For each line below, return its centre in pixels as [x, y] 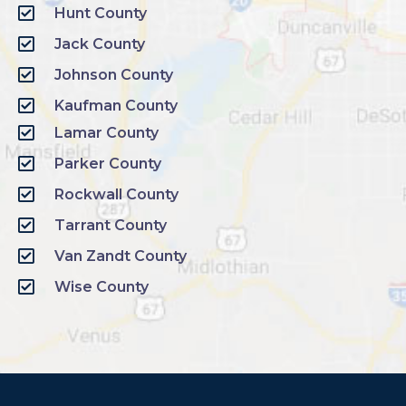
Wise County [101, 287]
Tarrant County [111, 226]
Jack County [100, 44]
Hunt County [101, 14]
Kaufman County [116, 106]
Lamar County [106, 133]
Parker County [108, 164]
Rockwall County [116, 195]
